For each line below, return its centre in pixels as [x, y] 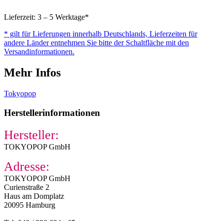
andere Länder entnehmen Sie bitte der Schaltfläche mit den [96, 43]
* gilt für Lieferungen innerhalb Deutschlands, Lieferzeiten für [101, 34]
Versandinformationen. [39, 52]
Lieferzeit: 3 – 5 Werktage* [46, 17]
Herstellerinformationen [52, 112]
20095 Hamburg [30, 205]
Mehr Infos [32, 73]
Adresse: [27, 166]
